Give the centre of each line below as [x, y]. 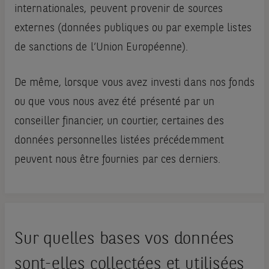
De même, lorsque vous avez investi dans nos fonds [134, 83]
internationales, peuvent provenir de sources [119, 9]
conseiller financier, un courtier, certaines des [119, 122]
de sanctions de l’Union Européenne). [101, 48]
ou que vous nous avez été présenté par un [114, 102]
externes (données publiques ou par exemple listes [133, 29]
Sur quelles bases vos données [124, 240]
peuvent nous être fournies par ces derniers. [117, 160]
